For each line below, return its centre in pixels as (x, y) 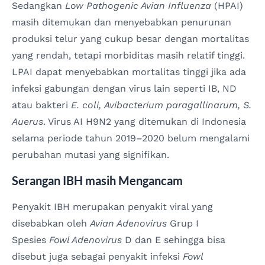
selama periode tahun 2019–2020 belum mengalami (131, 138)
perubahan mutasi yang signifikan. (91, 154)
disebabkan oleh (51, 224)
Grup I (183, 224)
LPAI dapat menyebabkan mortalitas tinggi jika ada (129, 72)
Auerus (28, 121)
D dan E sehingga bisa (174, 240)
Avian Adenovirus (128, 224)
